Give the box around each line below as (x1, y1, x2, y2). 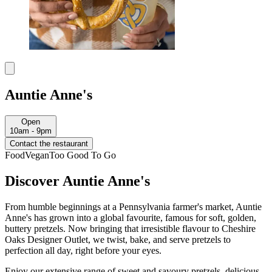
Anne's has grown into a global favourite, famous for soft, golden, (5, 212, 256, 223)
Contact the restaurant (10, 139, 88, 149)
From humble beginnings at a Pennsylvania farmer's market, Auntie (5, 201, 262, 212)
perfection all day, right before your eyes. (5, 245, 164, 256)
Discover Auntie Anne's (5, 173, 150, 189)
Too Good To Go (49, 150, 116, 161)
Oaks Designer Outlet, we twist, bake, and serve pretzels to (5, 234, 231, 245)
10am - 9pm (10, 126, 52, 136)
